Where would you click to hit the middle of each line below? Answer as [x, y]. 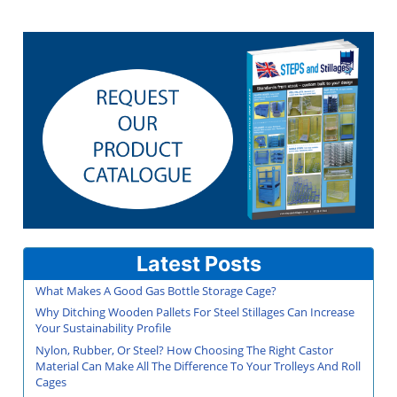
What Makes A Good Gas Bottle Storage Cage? [156, 290]
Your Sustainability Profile [103, 328]
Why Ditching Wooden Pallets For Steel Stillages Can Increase [195, 312]
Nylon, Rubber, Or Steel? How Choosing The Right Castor [184, 350]
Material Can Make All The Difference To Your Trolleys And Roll [198, 366]
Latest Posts [198, 263]
